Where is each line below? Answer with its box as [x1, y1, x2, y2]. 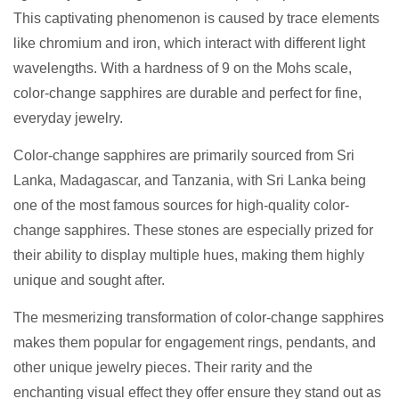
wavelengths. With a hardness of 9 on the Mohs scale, [13, 61, 352, 77]
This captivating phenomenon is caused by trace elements [13, 11, 379, 27]
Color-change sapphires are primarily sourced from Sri [13, 148, 354, 164]
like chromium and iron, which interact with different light [13, 36, 365, 52]
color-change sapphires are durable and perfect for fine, [13, 85, 362, 102]
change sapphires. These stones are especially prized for [13, 223, 373, 239]
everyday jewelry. [13, 110, 123, 126]
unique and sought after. [13, 273, 165, 289]
